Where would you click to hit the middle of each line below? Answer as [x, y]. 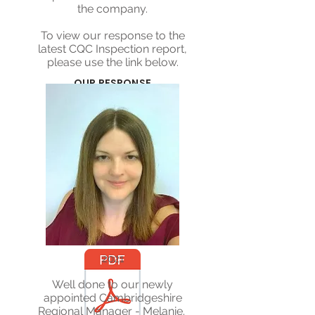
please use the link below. [112, 62]
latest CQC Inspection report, [112, 49]
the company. [112, 9]
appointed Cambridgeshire [112, 298]
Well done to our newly [112, 284]
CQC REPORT [112, 217]
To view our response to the [112, 36]
